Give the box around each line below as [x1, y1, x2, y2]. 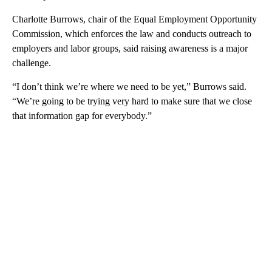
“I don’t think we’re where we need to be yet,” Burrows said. [12, 81, 246, 92]
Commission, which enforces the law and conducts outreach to [12, 28, 251, 39]
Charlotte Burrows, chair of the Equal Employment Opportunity [12, 13, 257, 24]
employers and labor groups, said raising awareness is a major [12, 42, 248, 53]
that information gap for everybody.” [12, 110, 152, 121]
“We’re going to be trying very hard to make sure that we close [12, 95, 252, 106]
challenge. [12, 57, 51, 68]
